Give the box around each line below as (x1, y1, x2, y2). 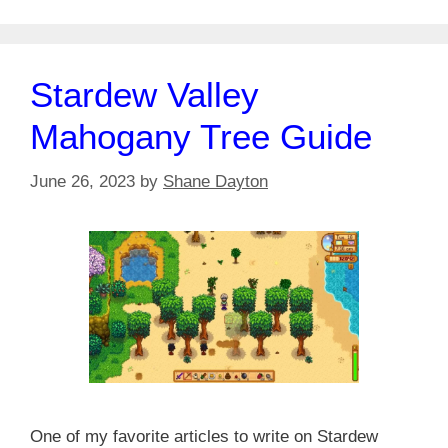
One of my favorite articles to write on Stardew (30, 426, 378, 446)
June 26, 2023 (30, 171, 135, 191)
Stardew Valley (30, 75, 259, 115)
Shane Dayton (163, 171, 268, 191)
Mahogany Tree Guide (30, 117, 372, 157)
